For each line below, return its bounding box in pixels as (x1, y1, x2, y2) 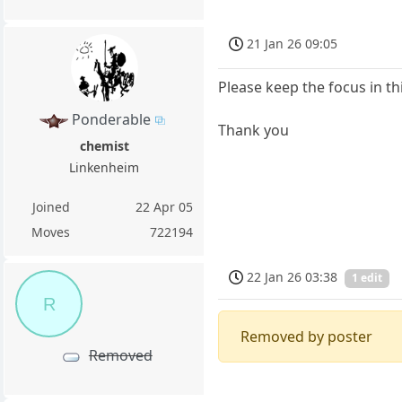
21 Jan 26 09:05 (247, 35, 338, 53)
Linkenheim (69, 158, 140, 176)
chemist (79, 136, 129, 154)
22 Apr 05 (135, 197, 194, 215)
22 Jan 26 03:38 (247, 267, 338, 285)
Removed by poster (240, 326, 373, 346)
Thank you (218, 120, 290, 141)
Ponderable (71, 109, 151, 129)
